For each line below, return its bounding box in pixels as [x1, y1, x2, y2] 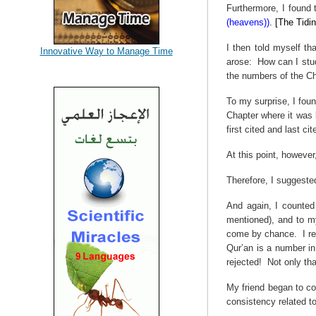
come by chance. [226, 229, 298, 239]
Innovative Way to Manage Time [39, 46, 173, 56]
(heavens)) [226, 17, 269, 28]
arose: [226, 56, 252, 67]
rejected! [226, 257, 262, 267]
